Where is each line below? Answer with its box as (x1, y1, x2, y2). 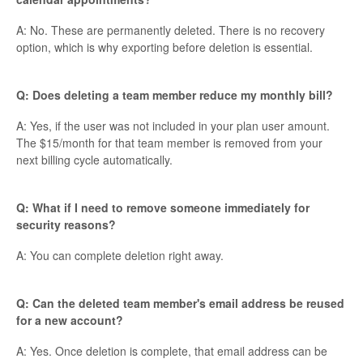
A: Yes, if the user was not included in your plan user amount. (16, 117, 330, 135)
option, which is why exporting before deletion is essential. (16, 39, 313, 56)
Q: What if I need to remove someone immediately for (16, 199, 310, 216)
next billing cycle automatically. (16, 152, 173, 169)
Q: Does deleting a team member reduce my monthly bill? (16, 87, 333, 104)
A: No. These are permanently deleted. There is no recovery (16, 22, 325, 39)
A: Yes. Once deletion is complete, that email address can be (16, 343, 327, 360)
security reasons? (16, 216, 116, 233)
